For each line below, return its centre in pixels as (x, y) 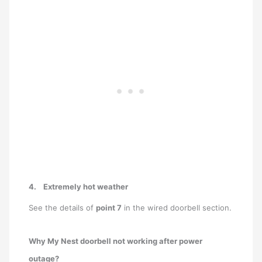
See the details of (63, 208)
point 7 (109, 208)
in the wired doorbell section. (177, 208)
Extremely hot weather (86, 187)
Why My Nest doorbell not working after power (116, 241)
